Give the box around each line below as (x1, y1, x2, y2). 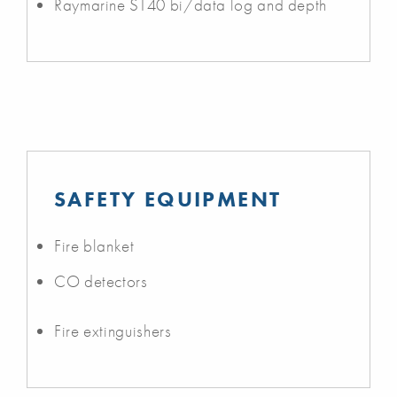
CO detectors (54, 269, 148, 292)
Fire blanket (54, 234, 135, 257)
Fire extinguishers (54, 319, 172, 342)
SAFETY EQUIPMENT (54, 184, 282, 213)
